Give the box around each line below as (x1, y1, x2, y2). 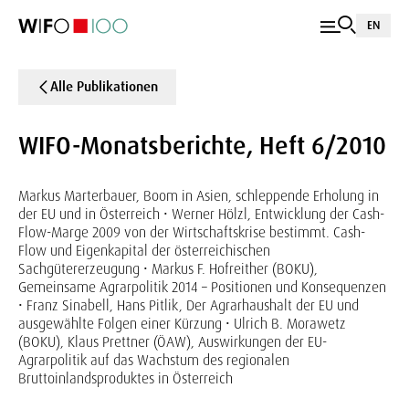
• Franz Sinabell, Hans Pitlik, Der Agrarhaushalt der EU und (18, 296, 359, 315)
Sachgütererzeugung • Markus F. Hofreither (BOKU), (18, 259, 318, 278)
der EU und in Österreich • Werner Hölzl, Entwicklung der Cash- (18, 204, 384, 224)
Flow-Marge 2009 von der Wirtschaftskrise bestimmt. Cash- (18, 223, 365, 242)
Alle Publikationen (50, 78, 158, 96)
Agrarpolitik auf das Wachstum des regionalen (18, 351, 289, 370)
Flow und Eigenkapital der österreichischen (18, 241, 270, 260)
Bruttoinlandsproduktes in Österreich (18, 369, 233, 388)
